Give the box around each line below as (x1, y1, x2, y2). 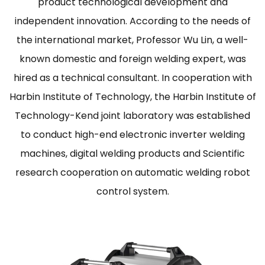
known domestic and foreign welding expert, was (19, 52, 246, 66)
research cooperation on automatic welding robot (15, 166, 250, 179)
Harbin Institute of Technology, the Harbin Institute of (9, 90, 256, 104)
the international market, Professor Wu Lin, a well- (17, 33, 248, 47)
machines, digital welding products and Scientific (20, 147, 245, 160)
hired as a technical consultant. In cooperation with (13, 71, 252, 85)
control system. (96, 185, 169, 198)
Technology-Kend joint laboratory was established (15, 109, 250, 122)
